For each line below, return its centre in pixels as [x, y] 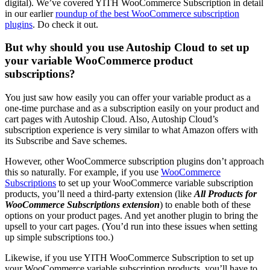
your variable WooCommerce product [99, 61]
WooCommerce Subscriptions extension [82, 205]
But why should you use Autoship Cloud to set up [127, 48]
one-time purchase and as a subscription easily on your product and [132, 108]
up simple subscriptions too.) [59, 237]
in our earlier [30, 13]
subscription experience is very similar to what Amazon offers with [131, 130]
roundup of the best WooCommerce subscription [147, 13]
